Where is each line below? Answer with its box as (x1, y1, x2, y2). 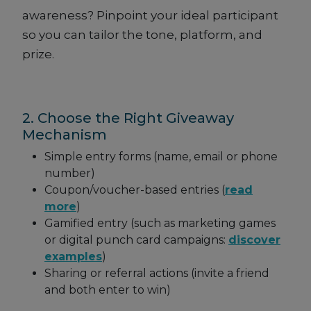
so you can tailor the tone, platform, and (22, 28, 262, 42)
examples (44, 250, 102, 264)
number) (44, 167, 95, 180)
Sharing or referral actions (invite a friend (44, 267, 269, 280)
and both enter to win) (44, 283, 171, 297)
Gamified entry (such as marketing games (44, 217, 276, 230)
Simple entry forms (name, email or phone (44, 150, 278, 164)
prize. (22, 47, 54, 62)
